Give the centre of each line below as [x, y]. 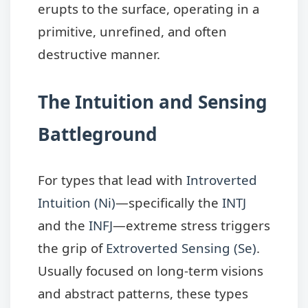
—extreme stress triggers [191, 225]
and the [63, 225]
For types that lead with [112, 180]
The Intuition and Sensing [153, 101]
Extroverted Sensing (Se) [181, 248]
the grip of [72, 248]
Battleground [98, 134]
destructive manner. [99, 54]
